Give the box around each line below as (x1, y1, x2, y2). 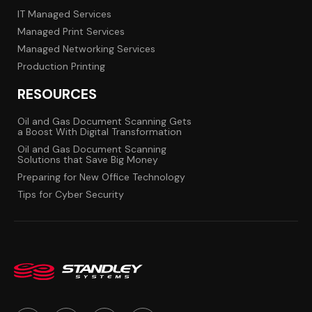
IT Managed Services (17, 7, 111, 20)
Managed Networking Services (17, 42, 155, 55)
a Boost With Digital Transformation (17, 125, 182, 138)
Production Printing (17, 59, 105, 72)
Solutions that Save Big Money (17, 153, 158, 166)
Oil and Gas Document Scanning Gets (17, 114, 192, 127)
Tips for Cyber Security (17, 187, 124, 201)
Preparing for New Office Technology (17, 170, 185, 183)
